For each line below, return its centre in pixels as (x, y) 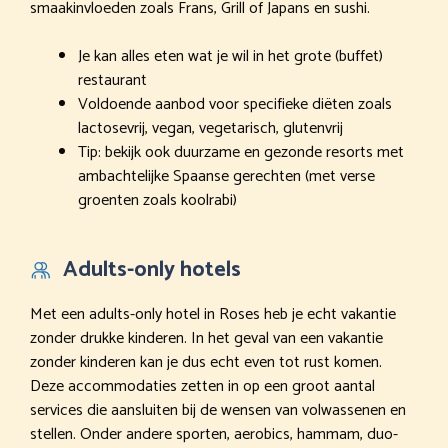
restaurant (112, 81)
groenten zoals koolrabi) (157, 201)
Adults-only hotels (152, 270)
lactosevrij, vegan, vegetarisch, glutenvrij (210, 129)
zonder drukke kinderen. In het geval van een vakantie (206, 339)
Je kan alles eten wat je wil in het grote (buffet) (230, 57)
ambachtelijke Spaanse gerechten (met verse (226, 177)
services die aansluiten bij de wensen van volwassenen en (218, 411)
